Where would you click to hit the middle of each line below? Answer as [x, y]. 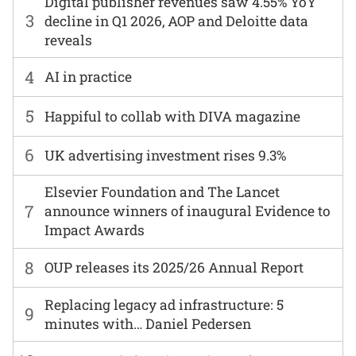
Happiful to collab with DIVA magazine [173, 116]
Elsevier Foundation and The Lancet [163, 192]
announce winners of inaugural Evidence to [188, 211]
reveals [69, 40]
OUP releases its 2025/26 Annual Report [174, 268]
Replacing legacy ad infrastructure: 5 [164, 304]
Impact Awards [95, 230]
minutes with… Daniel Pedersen [148, 323]
